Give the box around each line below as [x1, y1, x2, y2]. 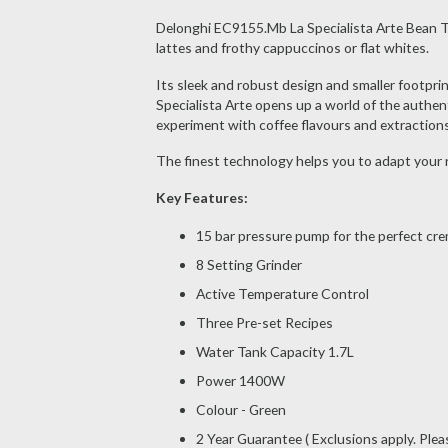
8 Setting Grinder [195, 255, 302, 273]
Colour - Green [195, 400, 286, 418]
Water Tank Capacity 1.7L [195, 342, 354, 360]
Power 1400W [195, 371, 288, 389]
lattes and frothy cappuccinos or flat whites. [155, 38, 429, 56]
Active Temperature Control [195, 284, 369, 302]
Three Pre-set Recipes [195, 313, 333, 331]
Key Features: [155, 189, 248, 207]
